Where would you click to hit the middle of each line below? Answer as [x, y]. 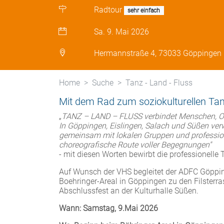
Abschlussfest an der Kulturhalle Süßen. [129, 191]
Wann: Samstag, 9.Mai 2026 [108, 208]
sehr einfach [144, 11]
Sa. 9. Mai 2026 [122, 32]
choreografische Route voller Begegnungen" [135, 145]
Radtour [108, 10]
